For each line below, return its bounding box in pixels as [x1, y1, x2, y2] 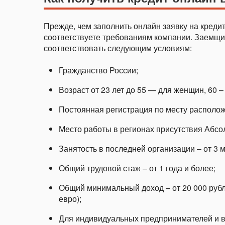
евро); [59, 193, 81, 204]
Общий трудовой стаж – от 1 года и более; [59, 162, 215, 174]
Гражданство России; [59, 64, 138, 76]
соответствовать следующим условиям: [44, 42, 192, 54]
